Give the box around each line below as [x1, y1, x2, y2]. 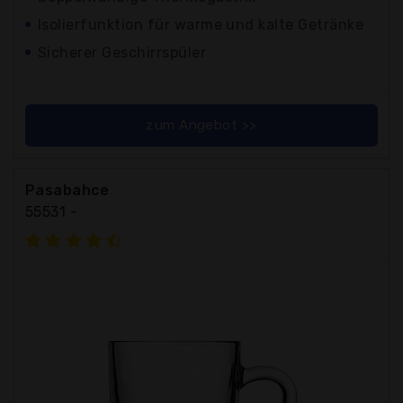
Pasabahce [25, 181, 110, 199]
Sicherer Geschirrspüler [38, 43, 207, 61]
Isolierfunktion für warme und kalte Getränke [38, 15, 364, 33]
